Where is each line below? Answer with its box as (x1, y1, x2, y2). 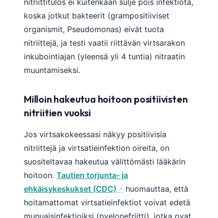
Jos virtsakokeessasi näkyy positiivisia (24, 129, 166, 139)
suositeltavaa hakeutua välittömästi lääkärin (24, 156, 185, 166)
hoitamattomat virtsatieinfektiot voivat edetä (24, 197, 190, 207)
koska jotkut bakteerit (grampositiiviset (24, 10, 169, 20)
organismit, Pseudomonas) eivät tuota (24, 24, 164, 34)
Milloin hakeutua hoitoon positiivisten (24, 92, 188, 105)
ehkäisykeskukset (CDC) (24, 183, 116, 194)
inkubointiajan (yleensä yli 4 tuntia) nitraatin (24, 51, 185, 61)
